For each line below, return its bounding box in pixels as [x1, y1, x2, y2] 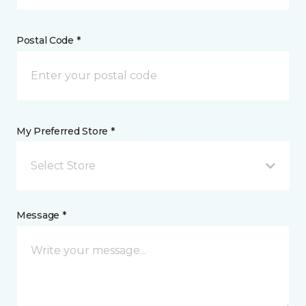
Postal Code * [16, 34, 81, 46]
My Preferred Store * [16, 125, 115, 137]
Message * [16, 209, 66, 221]
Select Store [31, 159, 96, 172]
